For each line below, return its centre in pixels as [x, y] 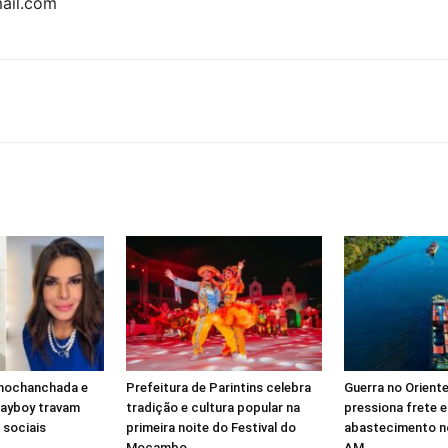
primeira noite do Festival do [211, 427]
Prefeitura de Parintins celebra [218, 387]
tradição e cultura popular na [213, 407]
